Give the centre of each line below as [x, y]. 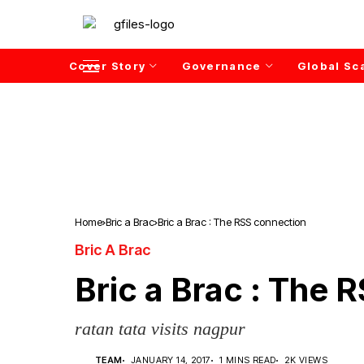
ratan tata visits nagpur [160, 329]
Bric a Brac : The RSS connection [232, 222]
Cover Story [107, 65]
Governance [221, 65]
